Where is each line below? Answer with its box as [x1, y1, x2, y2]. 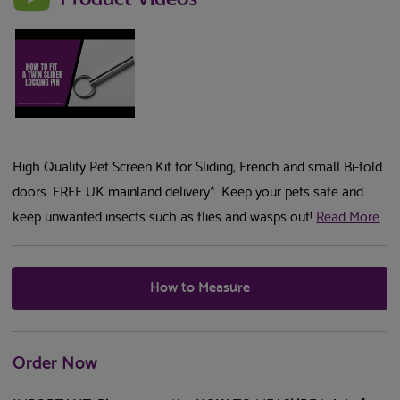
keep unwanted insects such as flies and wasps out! [12, 205, 317, 230]
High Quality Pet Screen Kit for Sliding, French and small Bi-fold [12, 155, 383, 180]
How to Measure [150, 276, 250, 301]
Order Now [12, 349, 98, 379]
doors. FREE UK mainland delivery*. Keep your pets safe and [12, 180, 364, 205]
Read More [316, 205, 380, 230]
